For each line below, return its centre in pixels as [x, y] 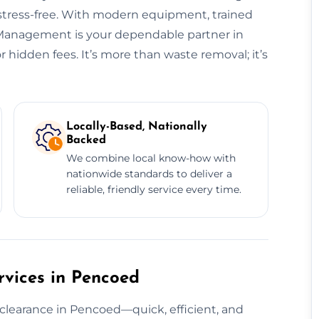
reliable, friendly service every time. [153, 189]
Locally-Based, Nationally [136, 126]
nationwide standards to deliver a [149, 173]
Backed [86, 140]
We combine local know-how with [151, 158]
